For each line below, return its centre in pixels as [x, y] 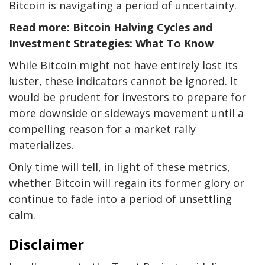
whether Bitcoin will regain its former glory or [127, 183]
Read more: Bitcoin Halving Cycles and [111, 28]
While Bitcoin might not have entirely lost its [123, 65]
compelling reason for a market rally [102, 129]
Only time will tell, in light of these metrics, [119, 167]
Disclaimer [46, 244]
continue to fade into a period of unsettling [120, 199]
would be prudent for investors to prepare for [127, 97]
